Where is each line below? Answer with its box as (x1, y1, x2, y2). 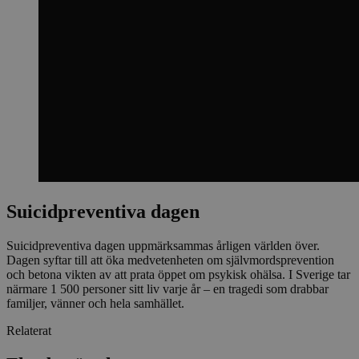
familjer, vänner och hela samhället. (6, 296, 184, 310)
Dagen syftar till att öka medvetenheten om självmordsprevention (6, 252, 334, 267)
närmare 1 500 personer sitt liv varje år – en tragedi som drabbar (6, 281, 329, 296)
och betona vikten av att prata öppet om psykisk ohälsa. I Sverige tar (6, 267, 350, 281)
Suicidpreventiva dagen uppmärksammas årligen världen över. (6, 238, 320, 252)
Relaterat (6, 323, 51, 337)
